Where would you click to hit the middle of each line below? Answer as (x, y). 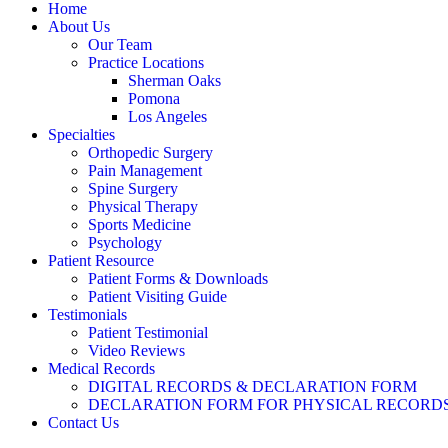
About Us (79, 26)
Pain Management (145, 170)
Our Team (120, 44)
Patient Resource (101, 260)
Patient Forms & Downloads (178, 278)
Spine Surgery (133, 188)
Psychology (125, 242)
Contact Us (83, 422)
